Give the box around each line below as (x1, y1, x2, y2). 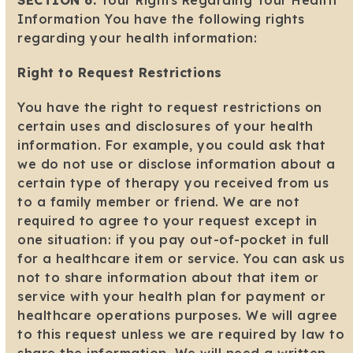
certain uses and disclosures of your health (17, 118, 314, 135)
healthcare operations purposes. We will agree (17, 307, 338, 324)
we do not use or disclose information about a (17, 156, 336, 173)
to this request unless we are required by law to (17, 326, 345, 343)
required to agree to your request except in (17, 213, 318, 229)
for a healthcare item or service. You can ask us (17, 251, 345, 267)
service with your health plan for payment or (17, 288, 326, 305)
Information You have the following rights (17, 11, 305, 28)
